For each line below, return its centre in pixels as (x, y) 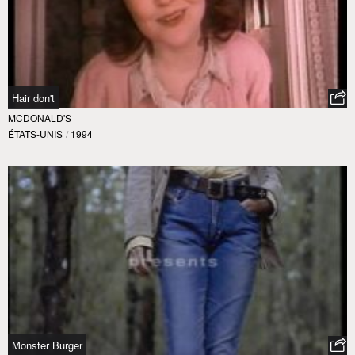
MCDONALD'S (40, 118)
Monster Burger (47, 345)
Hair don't (33, 98)
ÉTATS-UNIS (35, 134)
